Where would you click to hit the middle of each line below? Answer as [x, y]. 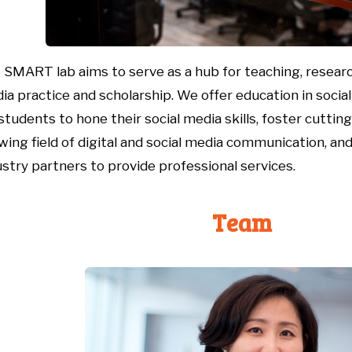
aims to [101, 71]
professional [198, 165]
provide [132, 165]
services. [268, 165]
